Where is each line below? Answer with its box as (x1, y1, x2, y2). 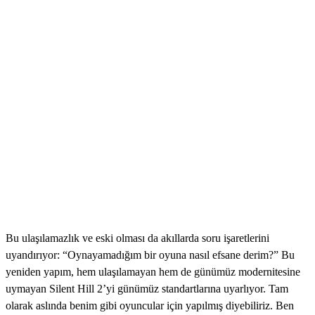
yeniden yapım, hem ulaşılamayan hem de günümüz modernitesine (6, 265, 300, 278)
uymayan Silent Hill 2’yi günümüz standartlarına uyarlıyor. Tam (6, 282, 288, 295)
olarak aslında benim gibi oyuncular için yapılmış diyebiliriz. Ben (6, 299, 294, 311)
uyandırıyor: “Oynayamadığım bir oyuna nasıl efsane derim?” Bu (6, 248, 295, 261)
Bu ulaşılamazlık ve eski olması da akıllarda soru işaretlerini (6, 231, 269, 244)
